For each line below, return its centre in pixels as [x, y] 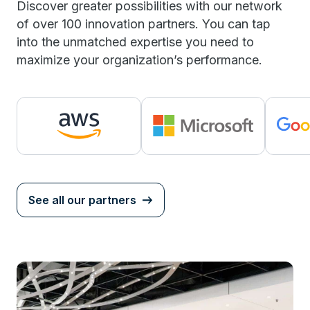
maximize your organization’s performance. [139, 60]
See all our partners [82, 200]
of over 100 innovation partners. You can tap [144, 24]
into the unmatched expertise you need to [135, 42]
